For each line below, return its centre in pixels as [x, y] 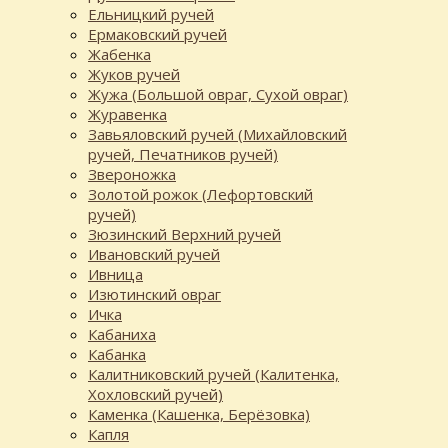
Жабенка [119, 54]
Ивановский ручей [154, 254]
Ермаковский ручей [157, 34]
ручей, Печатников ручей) [183, 154]
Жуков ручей [134, 74]
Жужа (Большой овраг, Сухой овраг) [218, 94]
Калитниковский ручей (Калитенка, [213, 374]
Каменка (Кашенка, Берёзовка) [199, 414]
